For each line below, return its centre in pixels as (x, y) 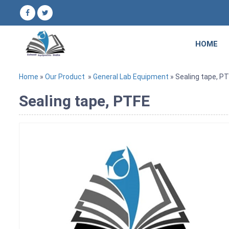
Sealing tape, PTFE (84, 101)
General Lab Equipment (131, 77)
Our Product (65, 77)
